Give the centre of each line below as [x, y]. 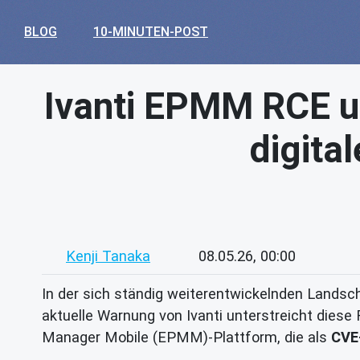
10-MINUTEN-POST [151, 32]
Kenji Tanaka [108, 256]
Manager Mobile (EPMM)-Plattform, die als [186, 337]
